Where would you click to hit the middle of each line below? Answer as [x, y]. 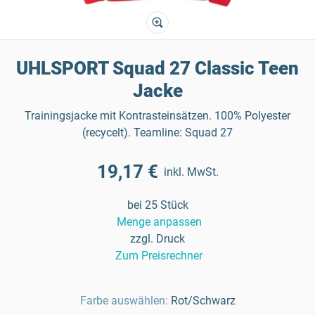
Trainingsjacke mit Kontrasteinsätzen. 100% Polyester [157, 116]
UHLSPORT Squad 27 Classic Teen [157, 68]
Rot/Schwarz [203, 301]
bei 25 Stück [157, 205]
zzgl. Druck [157, 239]
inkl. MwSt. [191, 172]
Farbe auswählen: [124, 301]
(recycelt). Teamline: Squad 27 [157, 133]
